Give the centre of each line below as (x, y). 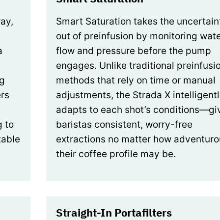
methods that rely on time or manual (136, 80)
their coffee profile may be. (116, 154)
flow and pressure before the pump (134, 51)
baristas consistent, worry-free (124, 124)
